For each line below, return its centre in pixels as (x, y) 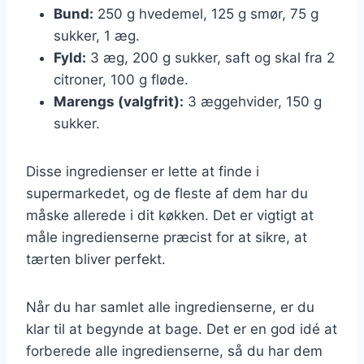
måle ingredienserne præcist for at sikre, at (167, 237)
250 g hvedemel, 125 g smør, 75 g (206, 13)
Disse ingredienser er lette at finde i (143, 171)
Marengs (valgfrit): (119, 101)
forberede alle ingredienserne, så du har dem (174, 351)
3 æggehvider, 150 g (253, 101)
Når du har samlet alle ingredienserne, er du (170, 307)
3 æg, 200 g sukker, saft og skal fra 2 (210, 57)
